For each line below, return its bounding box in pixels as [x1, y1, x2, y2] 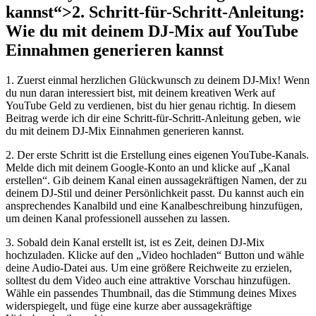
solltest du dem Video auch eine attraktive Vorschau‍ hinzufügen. [6, 274, 291, 287]
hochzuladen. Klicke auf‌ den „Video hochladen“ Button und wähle [6, 249, 304, 262]
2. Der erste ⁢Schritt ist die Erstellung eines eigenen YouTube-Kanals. [6, 149, 309, 162]
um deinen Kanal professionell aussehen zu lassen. [6, 212, 230, 225]
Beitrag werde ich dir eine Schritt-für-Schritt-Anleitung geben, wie [6, 112, 300, 125]
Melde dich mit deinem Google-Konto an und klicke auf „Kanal [6, 162, 290, 174]
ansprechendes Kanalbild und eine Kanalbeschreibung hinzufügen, [6, 200, 303, 212]
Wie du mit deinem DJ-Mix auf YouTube [6, 22, 298, 41]
